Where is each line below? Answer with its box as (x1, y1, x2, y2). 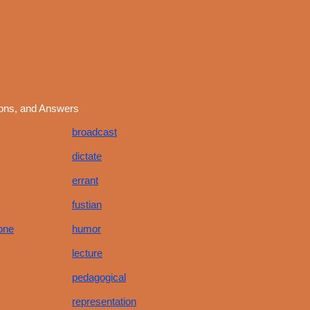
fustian (72, 199, 102, 210)
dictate (72, 150, 102, 162)
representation (72, 295, 136, 307)
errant (72, 174, 98, 186)
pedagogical (72, 271, 126, 283)
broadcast (72, 126, 117, 138)
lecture (72, 247, 102, 259)
